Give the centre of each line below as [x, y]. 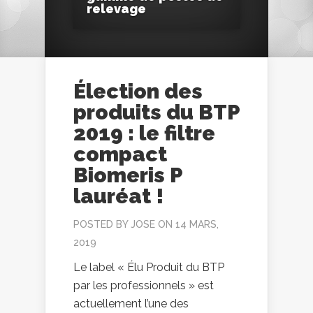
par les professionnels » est [144, 286]
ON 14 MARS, [187, 225]
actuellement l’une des [131, 304]
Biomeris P [128, 175]
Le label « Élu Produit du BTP [149, 268]
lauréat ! [118, 196]
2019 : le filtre [144, 133]
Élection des [138, 92]
